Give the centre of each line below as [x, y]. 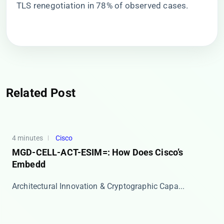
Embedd [29, 164]
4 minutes [28, 138]
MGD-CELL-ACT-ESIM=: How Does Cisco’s [98, 152]
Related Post [41, 93]
